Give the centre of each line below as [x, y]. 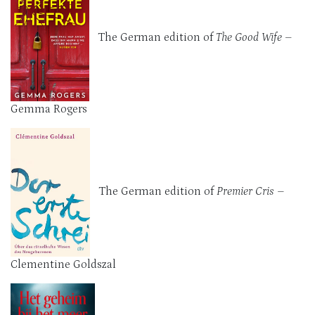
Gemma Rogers [49, 109]
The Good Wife [250, 37]
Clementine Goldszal [63, 264]
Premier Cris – [250, 191]
